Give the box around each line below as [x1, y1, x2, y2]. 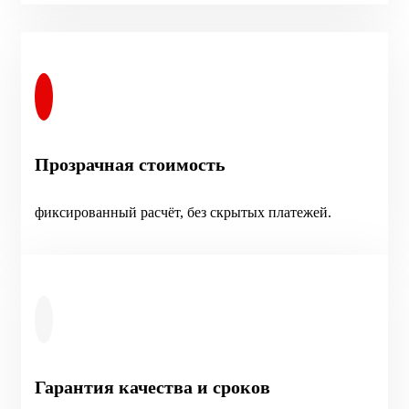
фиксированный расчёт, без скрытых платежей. [35, 204, 331, 220]
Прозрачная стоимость [35, 153, 225, 174]
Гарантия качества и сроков [35, 376, 270, 397]
